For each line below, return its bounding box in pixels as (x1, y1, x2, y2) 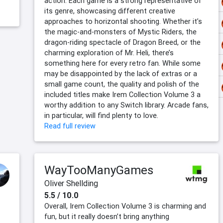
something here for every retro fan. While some (44, 59, 201, 68)
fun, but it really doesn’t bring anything (44, 212, 169, 222)
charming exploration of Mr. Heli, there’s (44, 48, 174, 58)
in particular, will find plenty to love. (44, 111, 158, 120)
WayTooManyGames (44, 163, 153, 178)
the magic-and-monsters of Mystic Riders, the (44, 27, 197, 37)
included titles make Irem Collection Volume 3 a (44, 90, 201, 100)
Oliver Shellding (44, 178, 98, 189)
